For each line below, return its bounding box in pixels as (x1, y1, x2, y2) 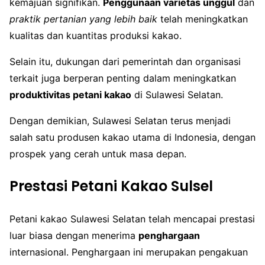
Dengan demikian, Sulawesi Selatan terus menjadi (9, 115, 231, 127)
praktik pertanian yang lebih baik (9, 13, 157, 25)
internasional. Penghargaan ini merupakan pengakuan (9, 246, 248, 258)
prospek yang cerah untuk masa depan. (9, 148, 186, 160)
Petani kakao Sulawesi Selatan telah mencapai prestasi (9, 213, 255, 225)
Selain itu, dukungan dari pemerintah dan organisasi (9, 56, 241, 68)
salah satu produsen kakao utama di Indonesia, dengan (9, 131, 256, 144)
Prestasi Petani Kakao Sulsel (9, 176, 213, 196)
